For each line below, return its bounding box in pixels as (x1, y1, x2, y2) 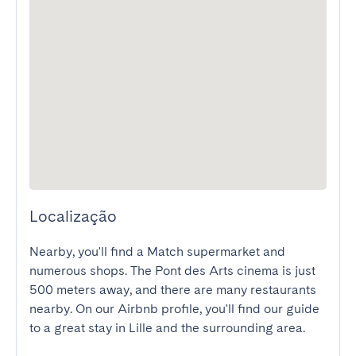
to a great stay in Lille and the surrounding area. (29, 320, 305, 335)
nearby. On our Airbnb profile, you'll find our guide (29, 301, 319, 316)
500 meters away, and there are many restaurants (29, 282, 316, 297)
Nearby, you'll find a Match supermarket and (29, 244, 285, 259)
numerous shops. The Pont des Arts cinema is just (29, 263, 315, 278)
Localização (29, 207, 117, 226)
